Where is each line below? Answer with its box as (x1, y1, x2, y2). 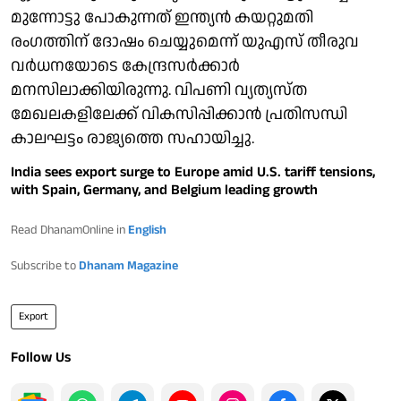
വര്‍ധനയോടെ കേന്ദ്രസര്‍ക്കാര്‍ (11, 54, 240, 77)
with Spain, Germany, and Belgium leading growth (11, 179, 318, 200)
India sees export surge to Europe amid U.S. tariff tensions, (11, 161, 375, 183)
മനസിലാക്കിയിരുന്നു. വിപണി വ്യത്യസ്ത (11, 78, 307, 101)
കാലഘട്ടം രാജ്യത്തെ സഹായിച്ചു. (11, 126, 254, 149)
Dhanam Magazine (79, 256, 178, 275)
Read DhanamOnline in (11, 220, 128, 239)
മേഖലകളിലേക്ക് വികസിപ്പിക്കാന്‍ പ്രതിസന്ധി (11, 102, 347, 125)
